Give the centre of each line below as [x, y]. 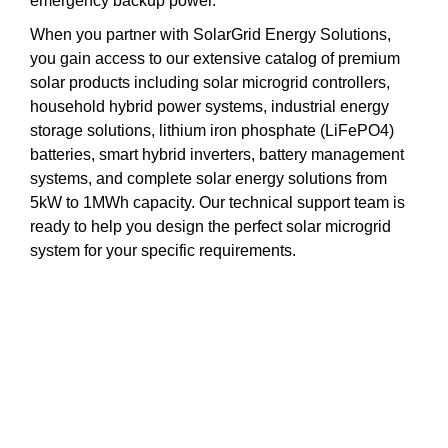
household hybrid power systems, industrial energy [209, 106]
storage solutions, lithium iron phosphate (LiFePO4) [212, 130]
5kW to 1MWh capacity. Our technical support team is [217, 202]
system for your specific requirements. [163, 250]
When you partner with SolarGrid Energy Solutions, [210, 34]
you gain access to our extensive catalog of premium [215, 58]
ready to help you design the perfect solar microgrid [210, 226]
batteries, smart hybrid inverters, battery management [217, 154]
